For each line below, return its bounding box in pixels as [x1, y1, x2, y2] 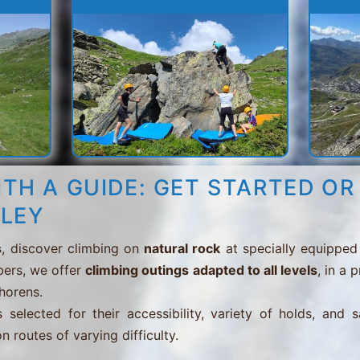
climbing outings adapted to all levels [85, 262, 317, 279]
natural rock [144, 240, 221, 257]
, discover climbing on [2, 240, 145, 257]
